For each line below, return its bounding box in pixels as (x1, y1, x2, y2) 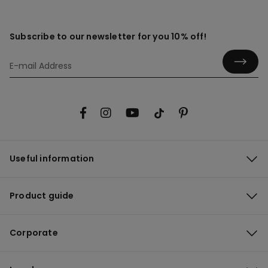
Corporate (10, 226, 58, 239)
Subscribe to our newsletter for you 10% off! (10, 31, 206, 43)
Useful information (10, 152, 95, 165)
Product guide (10, 189, 74, 202)
